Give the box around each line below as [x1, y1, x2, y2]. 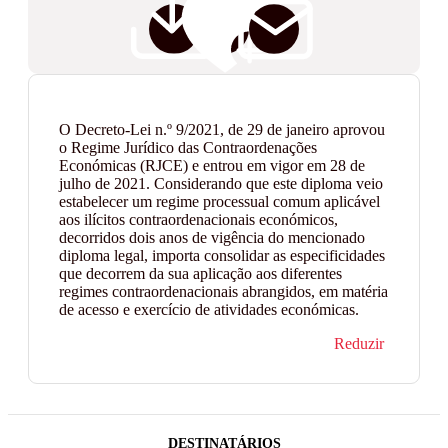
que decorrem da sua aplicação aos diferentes [59, 265, 342, 282]
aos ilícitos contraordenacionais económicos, [59, 211, 338, 228]
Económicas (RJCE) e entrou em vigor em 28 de [59, 157, 365, 174]
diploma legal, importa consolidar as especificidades [59, 247, 385, 264]
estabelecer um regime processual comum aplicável [59, 193, 380, 210]
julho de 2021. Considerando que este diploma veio [59, 175, 383, 192]
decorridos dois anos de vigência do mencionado [59, 229, 365, 246]
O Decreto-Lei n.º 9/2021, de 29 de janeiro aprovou [59, 121, 385, 138]
